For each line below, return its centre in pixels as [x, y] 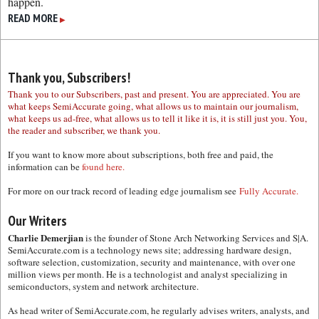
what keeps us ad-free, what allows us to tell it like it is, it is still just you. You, [157, 118]
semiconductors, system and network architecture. [103, 286]
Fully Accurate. [269, 191]
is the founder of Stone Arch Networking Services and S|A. [196, 238]
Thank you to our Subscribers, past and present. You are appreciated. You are [154, 94]
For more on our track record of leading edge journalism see [124, 191]
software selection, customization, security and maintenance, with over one [152, 262]
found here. [103, 167]
